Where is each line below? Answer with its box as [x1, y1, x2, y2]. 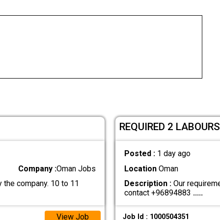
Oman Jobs [56, 164, 96, 173]
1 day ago [157, 149, 191, 159]
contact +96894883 [124, 188, 193, 197]
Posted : [124, 149, 157, 159]
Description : [124, 178, 171, 188]
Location [124, 164, 157, 173]
